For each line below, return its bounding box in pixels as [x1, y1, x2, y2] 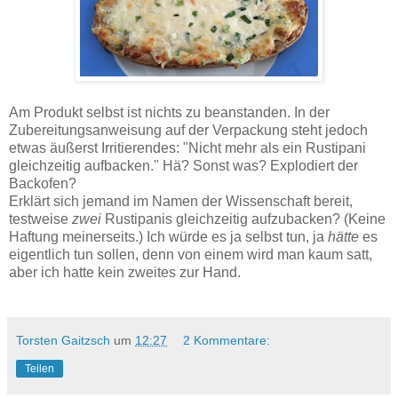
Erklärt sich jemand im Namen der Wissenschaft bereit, [9, 193, 353, 209]
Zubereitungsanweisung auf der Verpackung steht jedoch [9, 122, 368, 138]
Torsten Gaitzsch [16, 332, 110, 347]
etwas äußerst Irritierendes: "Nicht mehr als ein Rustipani [9, 139, 366, 155]
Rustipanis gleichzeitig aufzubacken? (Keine [101, 211, 386, 227]
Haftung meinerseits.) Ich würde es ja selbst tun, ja [9, 228, 328, 244]
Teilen [25, 362, 54, 375]
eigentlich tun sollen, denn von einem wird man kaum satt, [9, 246, 372, 262]
